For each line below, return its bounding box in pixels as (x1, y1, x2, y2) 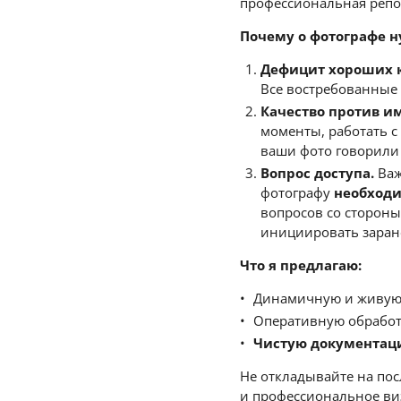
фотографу (260, 183, 334, 201)
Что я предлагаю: (240, 256, 362, 274)
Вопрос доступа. (260, 164, 374, 182)
